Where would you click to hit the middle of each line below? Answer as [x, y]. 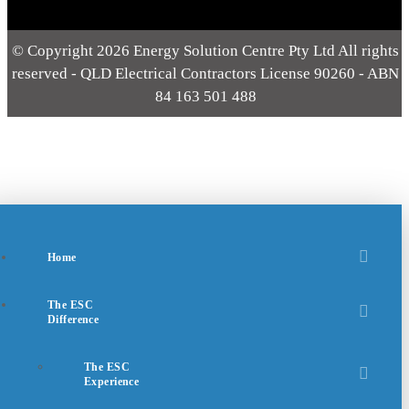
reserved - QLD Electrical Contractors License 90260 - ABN [205, 74]
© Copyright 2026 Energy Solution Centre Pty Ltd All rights [205, 51]
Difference [73, 319]
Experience [112, 381]
